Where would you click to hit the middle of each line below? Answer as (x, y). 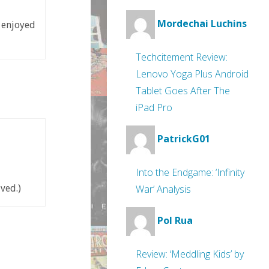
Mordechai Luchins (202, 24)
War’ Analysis (163, 189)
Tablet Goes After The (183, 91)
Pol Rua (175, 221)
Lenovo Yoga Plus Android (192, 74)
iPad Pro (154, 107)
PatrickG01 (184, 139)
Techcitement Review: (182, 57)
